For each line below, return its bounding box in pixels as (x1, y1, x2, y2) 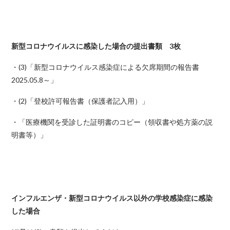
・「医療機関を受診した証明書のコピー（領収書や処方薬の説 (11, 118, 213, 126)
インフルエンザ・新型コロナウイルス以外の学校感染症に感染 (11, 194, 213, 202)
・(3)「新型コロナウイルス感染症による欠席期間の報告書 (11, 63, 200, 71)
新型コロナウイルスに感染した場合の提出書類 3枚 (11, 42, 181, 50)
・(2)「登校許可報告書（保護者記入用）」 (11, 97, 149, 105)
